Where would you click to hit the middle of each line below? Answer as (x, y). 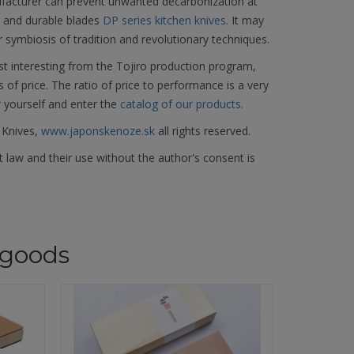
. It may (245, 20)
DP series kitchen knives (164, 20)
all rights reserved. (202, 131)
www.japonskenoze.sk (98, 131)
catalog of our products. (181, 104)
